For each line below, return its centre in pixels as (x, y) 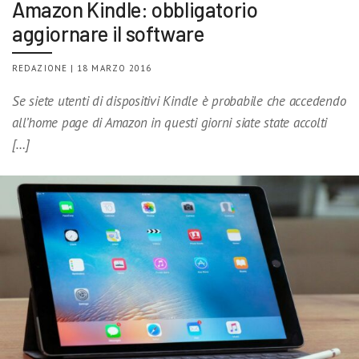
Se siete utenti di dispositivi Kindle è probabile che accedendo (179, 101)
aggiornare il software (108, 34)
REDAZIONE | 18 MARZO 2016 (82, 69)
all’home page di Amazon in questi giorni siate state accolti (170, 123)
